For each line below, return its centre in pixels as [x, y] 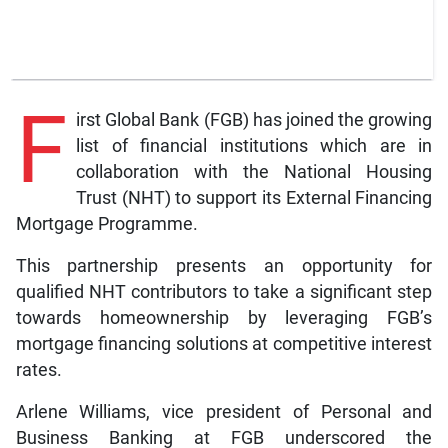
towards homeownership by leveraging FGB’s [224, 318]
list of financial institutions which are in [254, 146]
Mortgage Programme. [106, 224]
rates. [38, 370]
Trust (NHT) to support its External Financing [254, 198]
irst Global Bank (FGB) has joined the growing [254, 120]
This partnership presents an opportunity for [224, 266]
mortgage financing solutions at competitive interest [224, 344]
